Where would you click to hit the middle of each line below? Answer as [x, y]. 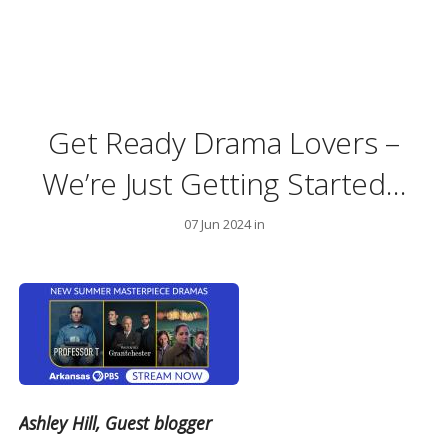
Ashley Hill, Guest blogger [116, 423]
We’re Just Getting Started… [224, 183]
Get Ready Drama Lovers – [224, 142]
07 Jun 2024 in [224, 223]
